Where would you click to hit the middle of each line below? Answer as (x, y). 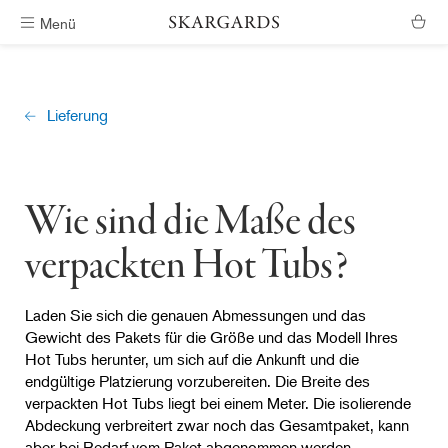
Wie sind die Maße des (190, 223)
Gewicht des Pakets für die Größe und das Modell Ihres (211, 336)
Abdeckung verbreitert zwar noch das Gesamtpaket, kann (217, 424)
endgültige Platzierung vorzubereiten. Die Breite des (197, 380)
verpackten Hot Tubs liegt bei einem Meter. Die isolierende (218, 402)
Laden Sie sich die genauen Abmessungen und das (195, 314)
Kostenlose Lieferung (215, 22)
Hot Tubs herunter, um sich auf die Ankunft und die (192, 358)
